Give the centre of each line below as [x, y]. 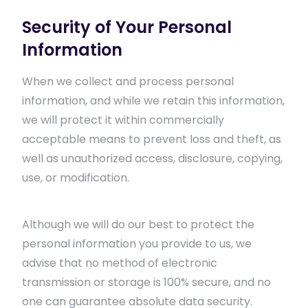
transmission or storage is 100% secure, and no [146, 282]
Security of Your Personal [127, 27]
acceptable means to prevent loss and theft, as [152, 139]
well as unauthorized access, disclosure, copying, [152, 158]
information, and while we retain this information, [153, 101]
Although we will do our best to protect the [138, 224]
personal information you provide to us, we [137, 244]
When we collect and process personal [128, 81]
